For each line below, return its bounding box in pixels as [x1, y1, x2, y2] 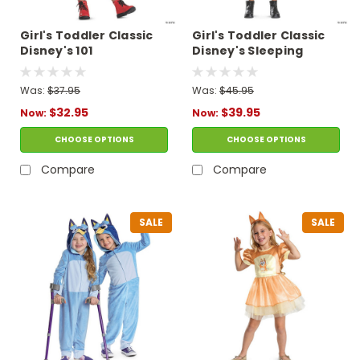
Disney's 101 [20, 42, 92, 59]
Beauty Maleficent [192, 57, 311, 74]
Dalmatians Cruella [20, 57, 143, 74]
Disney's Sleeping [192, 42, 304, 59]
